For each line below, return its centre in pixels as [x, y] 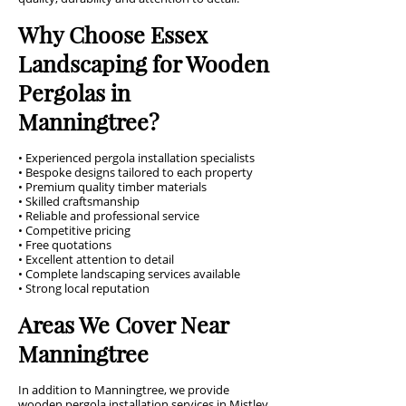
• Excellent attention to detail [96, 259]
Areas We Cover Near [123, 324]
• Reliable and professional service [109, 216]
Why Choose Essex [113, 34]
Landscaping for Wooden [144, 63]
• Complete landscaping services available [129, 274]
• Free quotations [65, 245]
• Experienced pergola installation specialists [136, 158]
